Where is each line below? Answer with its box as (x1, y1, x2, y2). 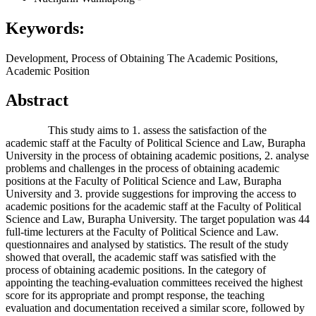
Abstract (6, 91, 68, 110)
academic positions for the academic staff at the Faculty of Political (6, 200, 301, 213)
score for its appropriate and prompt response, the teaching (6, 289, 265, 302)
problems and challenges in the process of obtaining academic (6, 162, 279, 175)
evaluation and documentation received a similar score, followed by (6, 302, 305, 315)
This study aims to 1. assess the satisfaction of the (6, 124, 267, 137)
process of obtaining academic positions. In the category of (6, 264, 266, 276)
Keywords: (6, 18, 85, 37)
